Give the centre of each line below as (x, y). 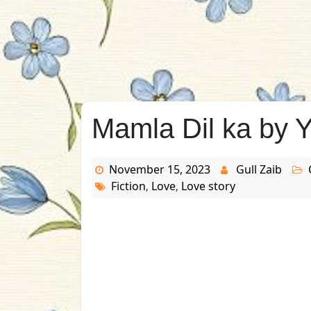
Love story (208, 186)
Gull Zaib (259, 169)
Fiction (128, 186)
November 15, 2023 (160, 169)
